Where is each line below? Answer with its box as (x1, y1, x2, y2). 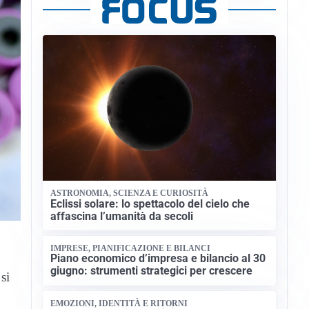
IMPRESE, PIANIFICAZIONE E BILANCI (50, 243, 211, 253)
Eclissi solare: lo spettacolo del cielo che (50, 197, 250, 210)
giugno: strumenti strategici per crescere (50, 264, 253, 278)
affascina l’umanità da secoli (50, 209, 194, 223)
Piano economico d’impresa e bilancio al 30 (50, 252, 266, 266)
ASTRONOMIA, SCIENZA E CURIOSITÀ (50, 188, 209, 199)
